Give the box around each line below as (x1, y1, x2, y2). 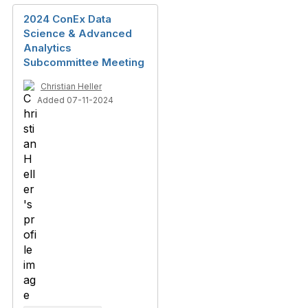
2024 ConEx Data (23, 12, 111, 25)
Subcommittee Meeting (23, 56, 144, 69)
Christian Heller (41, 81, 102, 91)
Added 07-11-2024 (37, 95, 113, 105)
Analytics (23, 41, 71, 54)
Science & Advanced (23, 27, 132, 40)
